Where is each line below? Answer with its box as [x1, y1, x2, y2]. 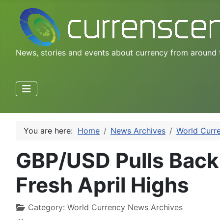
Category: [26, 202, 67, 212]
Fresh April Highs [16, 172, 189, 197]
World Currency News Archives [67, 202, 183, 212]
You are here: [24, 126, 78, 136]
